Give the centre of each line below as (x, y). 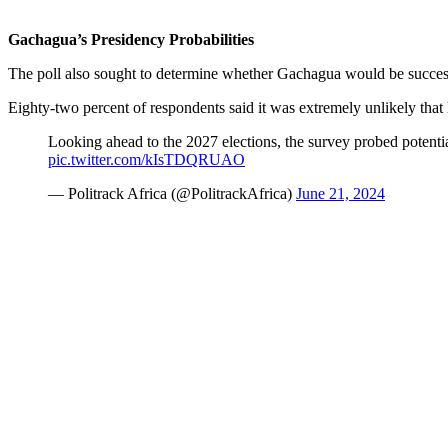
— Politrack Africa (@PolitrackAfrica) (172, 194)
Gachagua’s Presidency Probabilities (131, 40)
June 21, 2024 (340, 194)
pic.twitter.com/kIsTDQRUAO (146, 160)
